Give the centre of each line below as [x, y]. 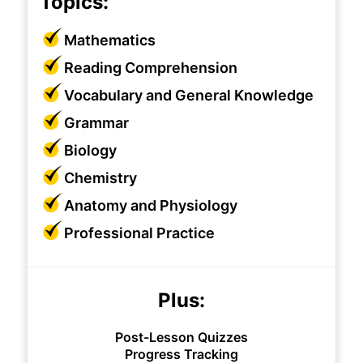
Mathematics [110, 41]
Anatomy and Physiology [151, 206]
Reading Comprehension [151, 68]
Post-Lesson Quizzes [181, 337]
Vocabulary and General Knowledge [189, 96]
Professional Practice [139, 233]
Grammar [96, 123]
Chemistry [100, 178]
